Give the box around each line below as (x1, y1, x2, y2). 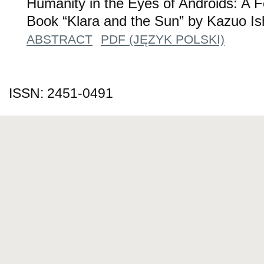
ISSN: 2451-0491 (9, 85, 113, 101)
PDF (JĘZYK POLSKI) (101, 32, 225, 46)
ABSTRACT (27, 32, 93, 46)
